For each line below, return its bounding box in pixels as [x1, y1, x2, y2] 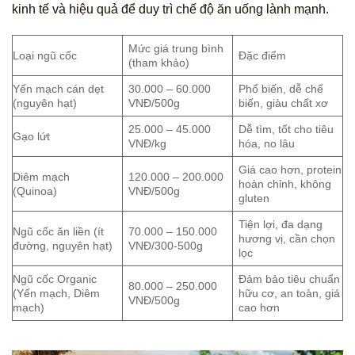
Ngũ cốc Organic [13, 273, 97, 286]
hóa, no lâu [239, 137, 296, 151]
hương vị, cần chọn [239, 232, 336, 246]
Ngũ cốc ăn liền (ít [13, 225, 104, 239]
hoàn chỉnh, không [239, 177, 332, 191]
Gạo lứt [13, 130, 50, 143]
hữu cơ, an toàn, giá [239, 287, 341, 300]
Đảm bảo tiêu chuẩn [239, 273, 341, 286]
